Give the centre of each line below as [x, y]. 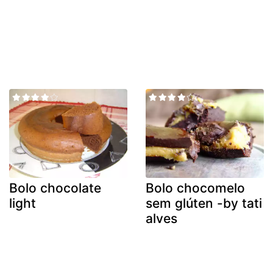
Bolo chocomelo [195, 188]
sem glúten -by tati [204, 203]
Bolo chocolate [55, 188]
